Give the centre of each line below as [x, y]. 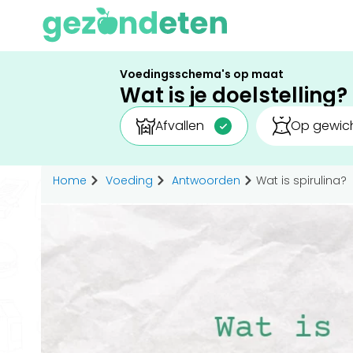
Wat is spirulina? [301, 180]
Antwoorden [206, 180]
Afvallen [179, 126]
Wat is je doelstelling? [234, 95]
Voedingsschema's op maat [202, 74]
